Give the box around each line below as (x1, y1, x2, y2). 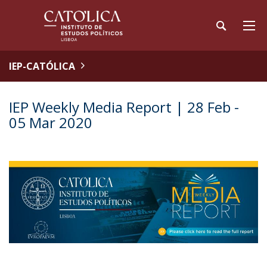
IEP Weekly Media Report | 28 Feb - (9, 97, 239, 117)
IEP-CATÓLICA (9, 60, 75, 73)
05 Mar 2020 (9, 113, 92, 132)
